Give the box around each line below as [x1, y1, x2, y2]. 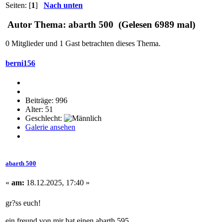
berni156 [5, 58, 35, 67]
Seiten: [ [5, 1, 31, 9]
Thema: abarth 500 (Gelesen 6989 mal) [32, 19, 195, 30]
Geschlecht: [25, 113, 64, 122]
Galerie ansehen [25, 122, 75, 131]
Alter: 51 [25, 105, 53, 113]
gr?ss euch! [5, 199, 41, 208]
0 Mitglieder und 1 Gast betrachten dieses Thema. [5, 39, 161, 48]
